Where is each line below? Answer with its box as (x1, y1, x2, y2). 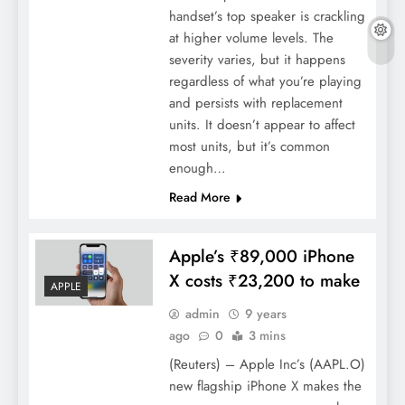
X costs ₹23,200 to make (168, 268, 360, 294)
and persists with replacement (168, 93, 343, 114)
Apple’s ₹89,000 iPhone (168, 244, 354, 269)
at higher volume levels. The (168, 28, 334, 49)
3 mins (248, 326, 286, 345)
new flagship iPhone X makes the (168, 376, 362, 397)
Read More (168, 188, 231, 207)
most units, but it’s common (168, 137, 330, 157)
